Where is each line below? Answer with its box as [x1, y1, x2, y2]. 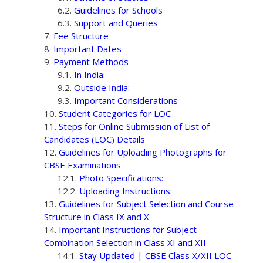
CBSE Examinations [44, 159, 121, 171]
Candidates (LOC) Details [44, 133, 145, 146]
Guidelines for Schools [73, 4, 163, 16]
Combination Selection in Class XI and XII [44, 237, 206, 249]
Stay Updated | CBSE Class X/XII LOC [79, 249, 231, 262]
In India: [73, 69, 105, 81]
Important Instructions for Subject [59, 224, 197, 236]
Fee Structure [53, 30, 109, 42]
